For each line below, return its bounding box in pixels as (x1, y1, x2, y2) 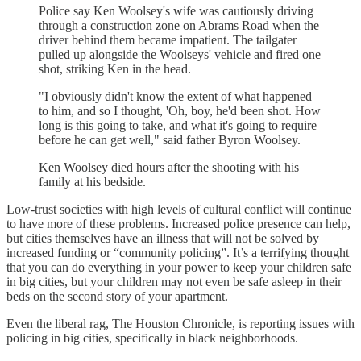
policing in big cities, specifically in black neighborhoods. (6, 330, 298, 345)
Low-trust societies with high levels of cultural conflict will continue (6, 201, 351, 216)
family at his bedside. (39, 174, 146, 189)
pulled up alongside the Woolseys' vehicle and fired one (39, 47, 321, 61)
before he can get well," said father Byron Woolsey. (39, 132, 301, 147)
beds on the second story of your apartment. (6, 288, 228, 303)
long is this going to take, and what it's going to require (39, 118, 317, 132)
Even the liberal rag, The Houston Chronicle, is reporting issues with (6, 316, 355, 330)
